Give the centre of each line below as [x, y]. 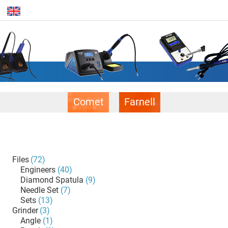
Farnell [139, 102]
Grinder [25, 210]
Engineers [38, 170]
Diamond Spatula [52, 180]
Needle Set [39, 190]
